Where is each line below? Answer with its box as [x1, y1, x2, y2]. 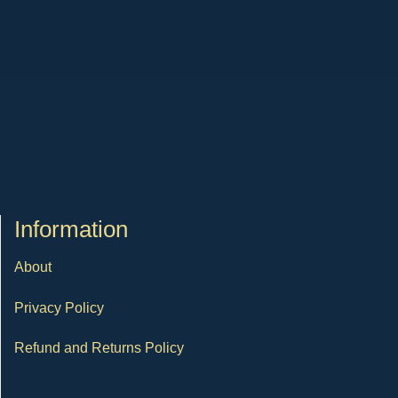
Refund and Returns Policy [14, 340, 184, 356]
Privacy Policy [14, 299, 104, 315]
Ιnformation [14, 217, 128, 242]
